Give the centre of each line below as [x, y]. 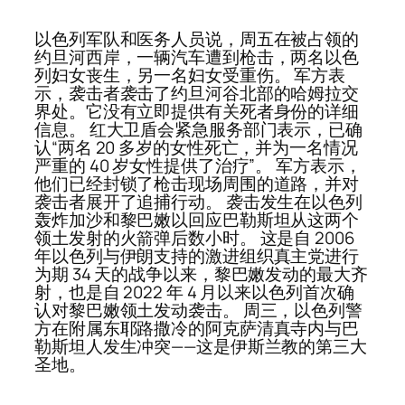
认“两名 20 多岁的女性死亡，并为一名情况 [196, 148]
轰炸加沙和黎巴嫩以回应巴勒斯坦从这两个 [197, 220]
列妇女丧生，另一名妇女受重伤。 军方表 [190, 75]
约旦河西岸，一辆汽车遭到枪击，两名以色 [197, 57]
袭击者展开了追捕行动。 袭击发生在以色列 [198, 202]
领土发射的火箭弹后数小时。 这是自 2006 [194, 238]
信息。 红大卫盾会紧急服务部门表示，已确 [198, 130]
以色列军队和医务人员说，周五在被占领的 [197, 39]
